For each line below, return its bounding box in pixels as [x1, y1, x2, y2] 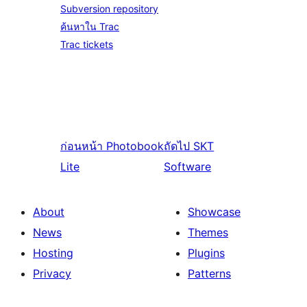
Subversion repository [60, 3, 158, 14]
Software [164, 160, 212, 173]
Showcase [188, 205, 241, 219]
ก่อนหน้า [60, 139, 103, 153]
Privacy [33, 267, 71, 280]
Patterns [188, 267, 231, 280]
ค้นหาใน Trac [60, 21, 119, 32]
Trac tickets [60, 38, 113, 50]
